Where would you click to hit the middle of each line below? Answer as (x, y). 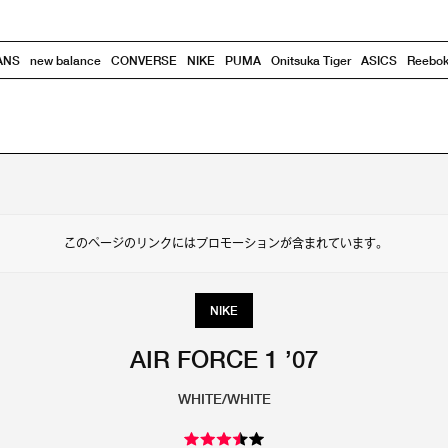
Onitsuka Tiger (311, 60)
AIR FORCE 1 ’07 (224, 359)
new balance (65, 60)
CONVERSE (144, 60)
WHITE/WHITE (224, 398)
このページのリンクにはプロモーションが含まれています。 (224, 243)
